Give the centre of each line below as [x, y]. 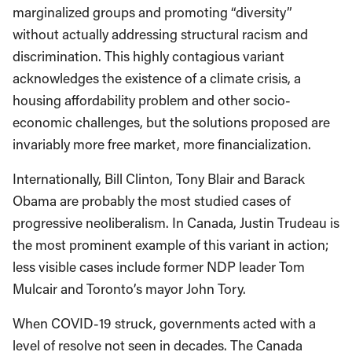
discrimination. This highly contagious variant [148, 57]
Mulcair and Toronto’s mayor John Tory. [129, 289]
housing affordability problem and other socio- [152, 101]
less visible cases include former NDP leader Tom [159, 267]
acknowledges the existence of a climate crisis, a [157, 79]
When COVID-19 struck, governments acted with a [164, 324]
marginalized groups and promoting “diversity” [152, 13]
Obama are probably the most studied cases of [152, 201]
